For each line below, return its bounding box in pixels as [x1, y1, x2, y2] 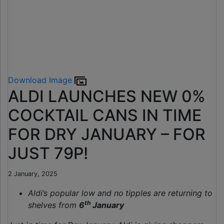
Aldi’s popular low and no [28, 188, 123, 198]
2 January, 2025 [8, 170, 57, 178]
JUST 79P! [8, 143, 88, 163]
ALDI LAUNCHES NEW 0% [8, 86, 205, 106]
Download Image [8, 75, 74, 85]
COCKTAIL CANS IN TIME [8, 105, 201, 125]
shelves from [28, 200, 79, 210]
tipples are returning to [125, 188, 212, 198]
